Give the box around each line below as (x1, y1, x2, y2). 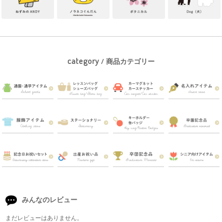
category (67, 55, 99, 66)
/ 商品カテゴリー (99, 56, 155, 66)
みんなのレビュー (21, 195, 77, 205)
